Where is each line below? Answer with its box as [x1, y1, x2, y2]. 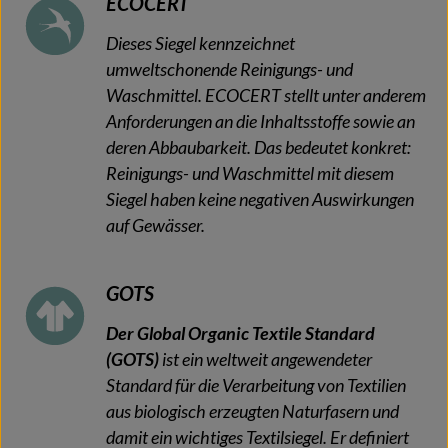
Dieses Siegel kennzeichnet [106, 32, 295, 54]
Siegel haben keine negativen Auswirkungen [106, 188, 414, 210]
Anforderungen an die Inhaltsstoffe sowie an [106, 110, 415, 132]
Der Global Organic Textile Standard [106, 322, 375, 344]
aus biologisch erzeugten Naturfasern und [106, 400, 399, 422]
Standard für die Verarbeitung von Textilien [106, 374, 406, 396]
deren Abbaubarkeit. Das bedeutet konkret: [106, 136, 411, 158]
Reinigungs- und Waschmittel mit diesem [106, 162, 394, 184]
